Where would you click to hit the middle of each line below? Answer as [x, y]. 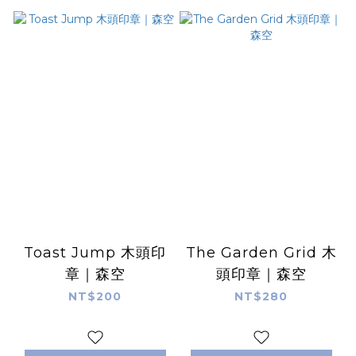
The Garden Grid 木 [261, 252]
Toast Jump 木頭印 [95, 252]
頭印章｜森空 [261, 274]
